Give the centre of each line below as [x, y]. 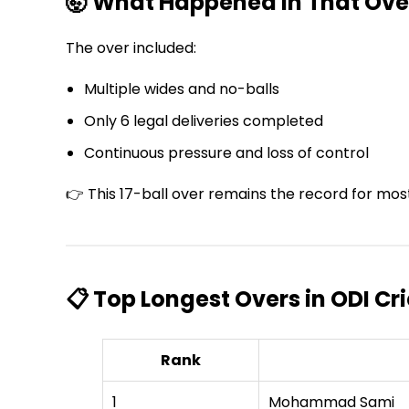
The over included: [131, 47]
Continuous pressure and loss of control [226, 152]
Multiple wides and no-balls [182, 89]
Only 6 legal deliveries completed [204, 121]
